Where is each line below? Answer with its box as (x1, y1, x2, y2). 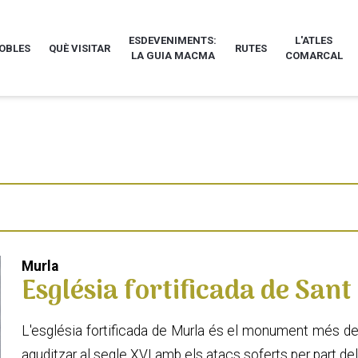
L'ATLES (295, 34, 333, 47)
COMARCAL (284, 50, 343, 62)
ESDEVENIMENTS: (129, 34, 217, 47)
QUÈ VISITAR (49, 42, 111, 54)
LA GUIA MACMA (130, 50, 215, 62)
